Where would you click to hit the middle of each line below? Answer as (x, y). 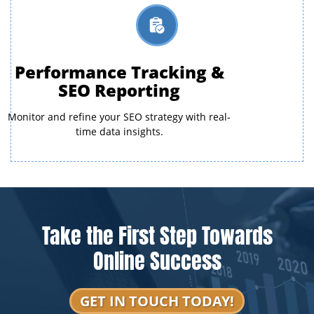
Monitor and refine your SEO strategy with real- (119, 117)
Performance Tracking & (119, 72)
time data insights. (119, 132)
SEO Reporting (119, 90)
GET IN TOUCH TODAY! (157, 301)
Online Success (157, 259)
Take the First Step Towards (157, 233)
